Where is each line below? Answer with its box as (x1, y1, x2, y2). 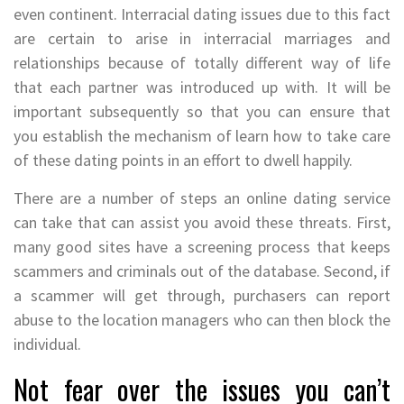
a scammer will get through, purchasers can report (14, 284, 390, 306)
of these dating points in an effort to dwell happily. (14, 149, 353, 170)
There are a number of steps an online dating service (14, 187, 390, 208)
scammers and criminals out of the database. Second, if (14, 260, 390, 281)
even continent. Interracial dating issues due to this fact (14, 3, 390, 24)
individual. (14, 333, 81, 354)
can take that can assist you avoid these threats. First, (14, 211, 390, 233)
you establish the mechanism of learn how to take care (14, 124, 390, 146)
